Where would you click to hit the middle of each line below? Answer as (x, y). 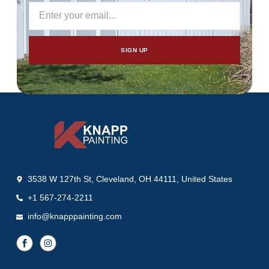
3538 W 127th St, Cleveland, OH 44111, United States (130, 179)
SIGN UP (134, 50)
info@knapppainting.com (74, 216)
